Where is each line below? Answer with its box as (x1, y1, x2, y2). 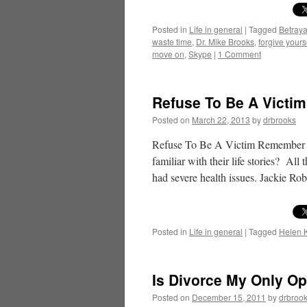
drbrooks (263, 114, 296, 125)
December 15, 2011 (192, 291, 266, 303)
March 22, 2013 (192, 114, 250, 125)
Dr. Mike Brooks (196, 36, 254, 47)
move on (152, 48, 184, 60)
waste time (152, 36, 192, 47)
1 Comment (218, 48, 261, 60)
